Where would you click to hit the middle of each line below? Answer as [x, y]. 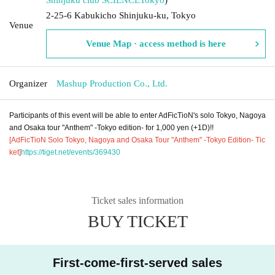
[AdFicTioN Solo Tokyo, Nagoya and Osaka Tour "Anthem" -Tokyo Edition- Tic [137, 140]
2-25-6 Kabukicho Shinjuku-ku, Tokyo [121, 15]
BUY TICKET [137, 221]
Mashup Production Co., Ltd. [112, 83]
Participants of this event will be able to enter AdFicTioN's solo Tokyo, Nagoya [137, 115]
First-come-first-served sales [137, 262]
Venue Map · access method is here [156, 43]
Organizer [28, 83]
